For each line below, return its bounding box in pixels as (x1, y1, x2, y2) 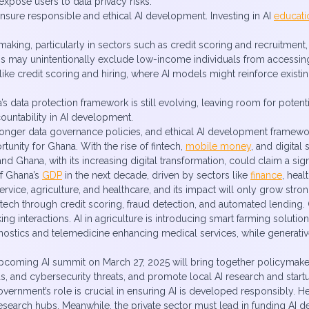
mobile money (186, 141, 251, 152)
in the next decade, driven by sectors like (62, 170, 250, 181)
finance (250, 170, 282, 181)
